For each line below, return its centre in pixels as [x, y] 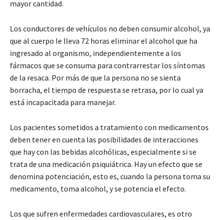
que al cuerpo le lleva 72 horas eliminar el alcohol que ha [104, 41]
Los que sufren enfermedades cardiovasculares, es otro [101, 213]
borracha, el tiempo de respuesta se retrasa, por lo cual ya [107, 90]
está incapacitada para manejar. [63, 102]
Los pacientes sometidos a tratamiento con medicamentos [109, 127]
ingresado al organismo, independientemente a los [96, 53]
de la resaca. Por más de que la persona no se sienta [95, 77]
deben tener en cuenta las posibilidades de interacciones [104, 139]
